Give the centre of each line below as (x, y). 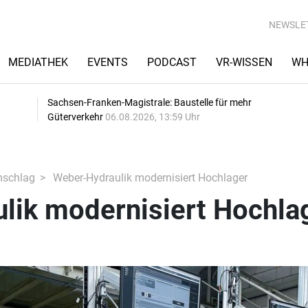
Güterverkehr (76, 117)
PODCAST (172, 62)
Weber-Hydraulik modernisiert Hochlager (148, 178)
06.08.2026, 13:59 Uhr (153, 117)
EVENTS (108, 62)
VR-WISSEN (244, 62)
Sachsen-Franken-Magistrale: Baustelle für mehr (150, 102)
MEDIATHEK (38, 62)
